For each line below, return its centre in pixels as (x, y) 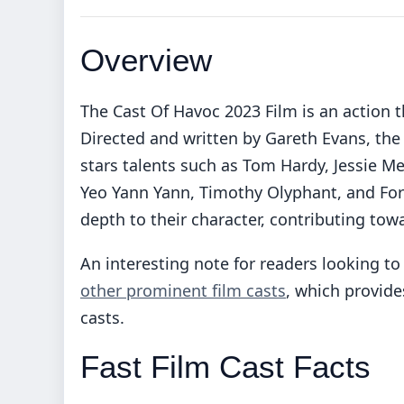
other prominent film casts (183, 290)
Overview (146, 60)
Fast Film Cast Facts (225, 366)
